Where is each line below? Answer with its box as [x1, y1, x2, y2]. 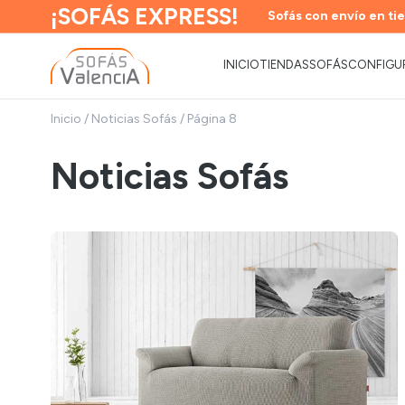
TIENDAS [259, 58, 310, 71]
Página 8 [187, 111, 237, 127]
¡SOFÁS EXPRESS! [51, 3, 239, 30]
